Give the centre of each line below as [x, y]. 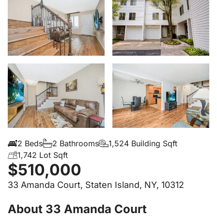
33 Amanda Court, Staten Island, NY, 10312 [96, 185]
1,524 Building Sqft [143, 143]
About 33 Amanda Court [77, 209]
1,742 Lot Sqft [43, 155]
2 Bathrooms [76, 143]
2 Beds [30, 143]
